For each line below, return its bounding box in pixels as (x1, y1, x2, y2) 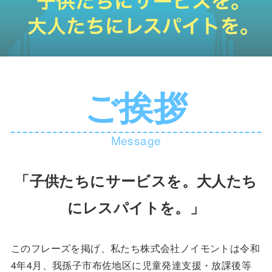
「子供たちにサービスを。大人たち (15, 169, 257, 191)
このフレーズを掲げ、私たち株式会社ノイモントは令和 (10, 240, 260, 255)
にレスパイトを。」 (67, 196, 205, 217)
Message (110, 131, 161, 148)
